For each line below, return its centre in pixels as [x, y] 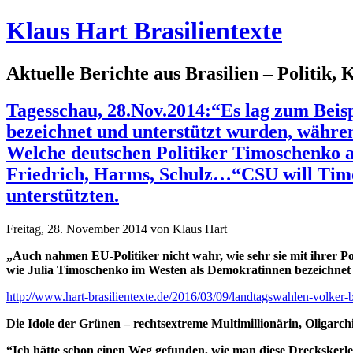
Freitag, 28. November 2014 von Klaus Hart [117, 229]
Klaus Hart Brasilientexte [144, 31]
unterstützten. [63, 195]
